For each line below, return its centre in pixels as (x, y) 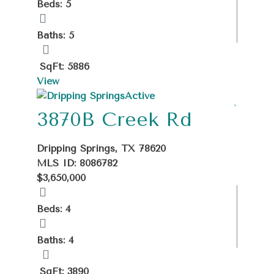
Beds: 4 (54, 209)
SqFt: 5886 (65, 66)
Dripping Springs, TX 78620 (101, 148)
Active (140, 95)
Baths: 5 (55, 35)
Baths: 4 (55, 240)
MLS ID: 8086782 (77, 163)
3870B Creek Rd (114, 119)
